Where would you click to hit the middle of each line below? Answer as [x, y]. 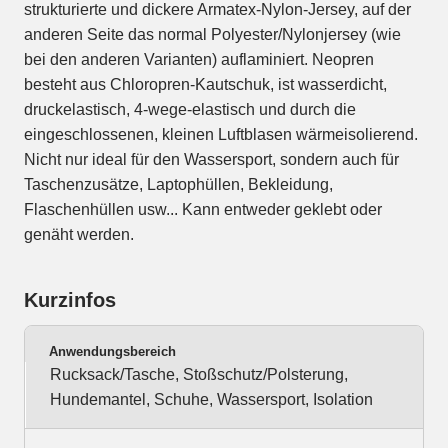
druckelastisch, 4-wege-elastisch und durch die [190, 110]
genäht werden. [79, 235]
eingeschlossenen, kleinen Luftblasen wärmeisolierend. [221, 135]
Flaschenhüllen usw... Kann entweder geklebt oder [203, 210]
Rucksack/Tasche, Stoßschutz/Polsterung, [199, 375]
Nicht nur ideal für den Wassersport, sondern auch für [211, 160]
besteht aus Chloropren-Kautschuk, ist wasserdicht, [205, 85]
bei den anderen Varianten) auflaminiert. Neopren [199, 60]
